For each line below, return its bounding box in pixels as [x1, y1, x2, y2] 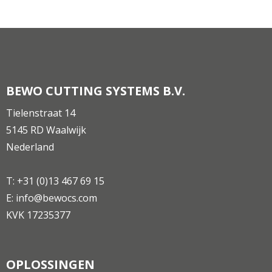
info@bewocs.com [16, 191, 97, 205]
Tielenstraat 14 [6, 106, 75, 120]
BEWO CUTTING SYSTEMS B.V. [6, 83, 185, 100]
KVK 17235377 [6, 208, 70, 222]
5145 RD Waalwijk [6, 123, 86, 137]
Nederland [6, 140, 54, 154]
